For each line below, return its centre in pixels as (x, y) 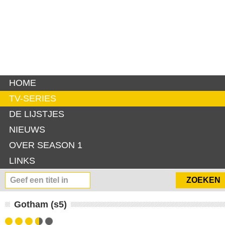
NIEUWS (27, 130)
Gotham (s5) (40, 204)
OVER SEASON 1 (46, 145)
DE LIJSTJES (37, 114)
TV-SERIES (33, 98)
